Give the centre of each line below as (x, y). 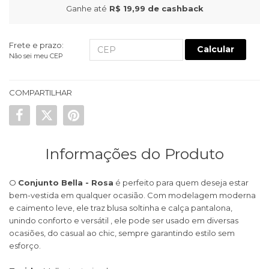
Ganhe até (86, 9)
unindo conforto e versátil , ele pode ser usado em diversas (124, 221)
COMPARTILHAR (41, 93)
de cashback (174, 9)
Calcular (216, 50)
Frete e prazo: (36, 45)
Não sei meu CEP (36, 56)
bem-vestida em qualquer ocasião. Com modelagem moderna (132, 195)
